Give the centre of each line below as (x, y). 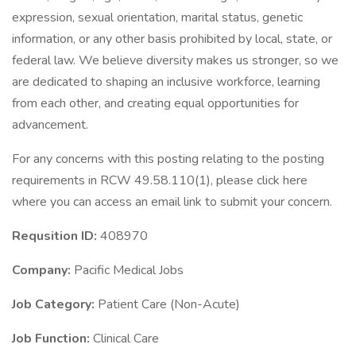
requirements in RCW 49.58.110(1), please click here (160, 180)
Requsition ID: (56, 236)
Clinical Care (126, 339)
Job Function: (52, 339)
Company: (43, 270)
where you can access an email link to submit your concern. (172, 202)
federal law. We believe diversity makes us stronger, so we (175, 60)
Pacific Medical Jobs (129, 270)
